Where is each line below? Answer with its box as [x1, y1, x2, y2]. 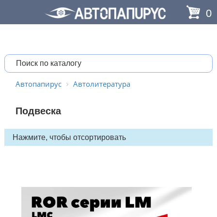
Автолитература [73, 79, 130, 89]
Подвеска [15, 106, 61, 116]
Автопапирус [15, 79, 62, 89]
